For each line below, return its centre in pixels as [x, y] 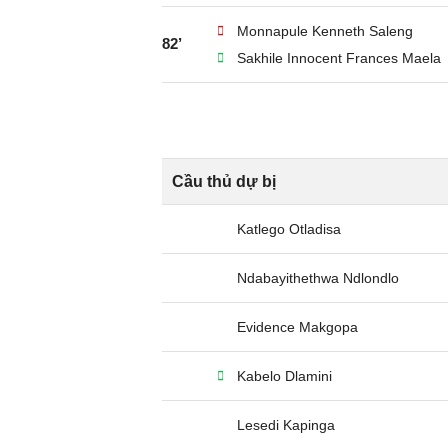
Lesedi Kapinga [286, 425]
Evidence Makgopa [297, 327]
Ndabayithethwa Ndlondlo [318, 278]
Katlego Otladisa [289, 229]
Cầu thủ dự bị [224, 181]
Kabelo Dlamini [284, 376]
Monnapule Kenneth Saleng [325, 31]
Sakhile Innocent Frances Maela [339, 58]
